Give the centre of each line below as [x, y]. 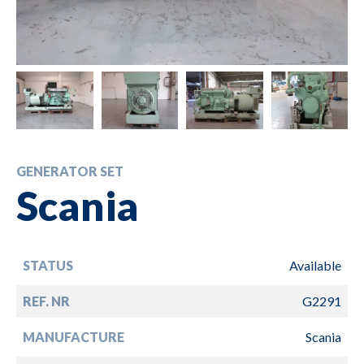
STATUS [48, 265]
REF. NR [46, 301]
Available [315, 265]
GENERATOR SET [70, 171]
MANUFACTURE [74, 336]
